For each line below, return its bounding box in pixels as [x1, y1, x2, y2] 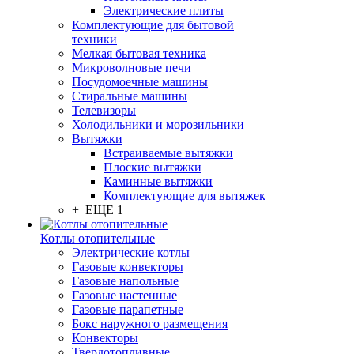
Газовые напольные [72, 274, 179, 288]
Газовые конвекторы [72, 260, 183, 273]
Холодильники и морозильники [72, 118, 244, 131]
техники [72, 32, 117, 46]
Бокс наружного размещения [72, 317, 228, 330]
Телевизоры [72, 104, 136, 117]
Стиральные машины [72, 89, 187, 103]
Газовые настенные [72, 288, 177, 302]
